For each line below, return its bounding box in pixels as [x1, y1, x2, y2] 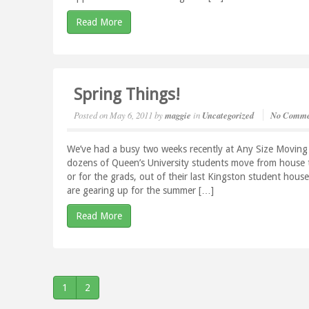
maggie [165, 109, 192, 121]
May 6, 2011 [110, 109, 153, 121]
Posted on [74, 109, 108, 121]
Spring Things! [74, 85, 181, 104]
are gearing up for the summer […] [67, 185, 215, 196]
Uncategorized [202, 109, 255, 121]
